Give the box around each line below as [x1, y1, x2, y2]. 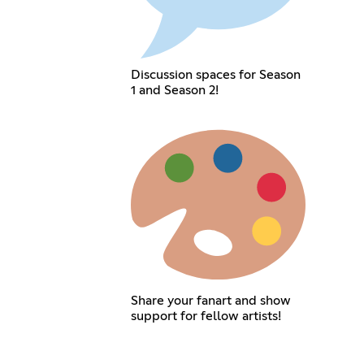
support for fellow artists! [130, 309, 281, 323]
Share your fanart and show [130, 293, 291, 307]
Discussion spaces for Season [130, 67, 301, 81]
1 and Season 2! [130, 83, 219, 97]
